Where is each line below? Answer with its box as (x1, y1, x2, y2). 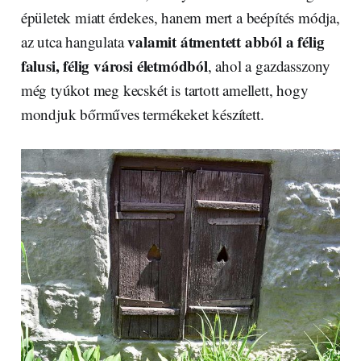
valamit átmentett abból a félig (127, 30, 325, 52)
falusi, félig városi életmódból (20, 54, 208, 77)
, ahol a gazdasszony (207, 55, 331, 76)
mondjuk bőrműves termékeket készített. (20, 103, 264, 124)
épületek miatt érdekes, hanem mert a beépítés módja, (20, 6, 340, 27)
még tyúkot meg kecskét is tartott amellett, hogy (20, 79, 309, 100)
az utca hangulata (20, 31, 128, 52)
